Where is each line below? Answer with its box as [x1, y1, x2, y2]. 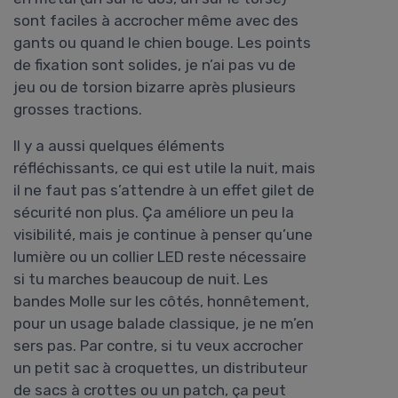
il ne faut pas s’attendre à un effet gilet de [13, 181, 314, 200]
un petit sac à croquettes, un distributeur [13, 359, 307, 378]
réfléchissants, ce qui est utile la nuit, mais [13, 159, 315, 178]
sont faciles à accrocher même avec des [13, 12, 298, 30]
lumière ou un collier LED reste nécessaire [13, 248, 306, 267]
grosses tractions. [13, 100, 142, 119]
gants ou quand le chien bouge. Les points [13, 34, 311, 52]
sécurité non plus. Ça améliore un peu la [13, 203, 294, 222]
